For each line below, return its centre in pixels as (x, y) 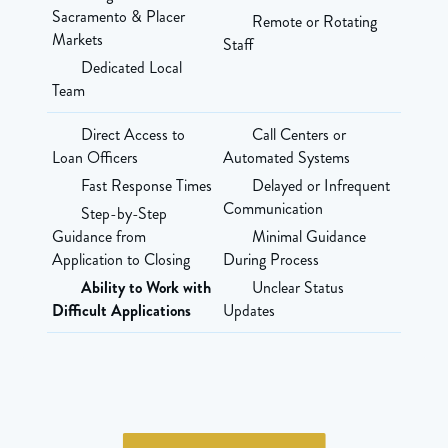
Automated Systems (286, 157)
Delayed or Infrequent (318, 185)
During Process (270, 259)
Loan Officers (95, 157)
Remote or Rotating (312, 21)
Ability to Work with (146, 287)
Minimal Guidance (306, 236)
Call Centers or (296, 134)
